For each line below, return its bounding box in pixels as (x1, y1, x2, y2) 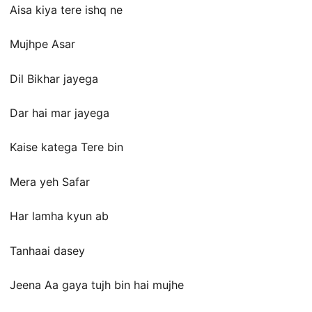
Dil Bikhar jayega (10, 71, 98, 86)
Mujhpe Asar (10, 37, 75, 52)
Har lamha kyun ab (10, 209, 109, 224)
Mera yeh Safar (10, 174, 90, 189)
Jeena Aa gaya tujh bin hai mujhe (10, 277, 184, 292)
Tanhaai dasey (10, 243, 85, 258)
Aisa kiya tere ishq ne (10, 2, 123, 17)
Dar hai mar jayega (10, 105, 109, 120)
